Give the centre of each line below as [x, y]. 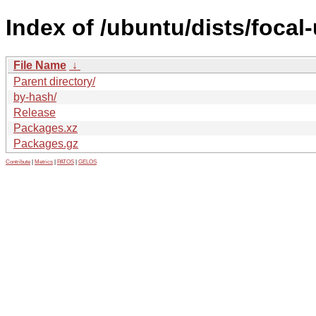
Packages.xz [45, 128]
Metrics [44, 162]
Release [35, 112]
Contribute [18, 162]
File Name [40, 65]
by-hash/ [35, 97]
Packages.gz [46, 143]
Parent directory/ [54, 81]
